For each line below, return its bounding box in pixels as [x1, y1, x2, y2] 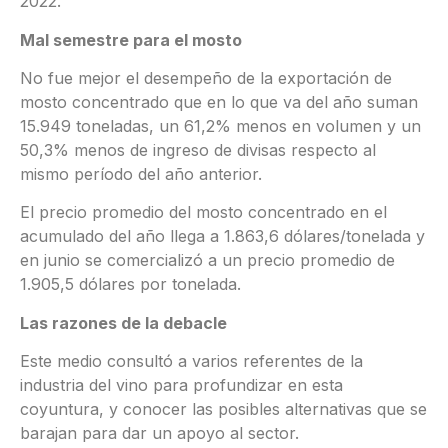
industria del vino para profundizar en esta [20, 375, 343, 396]
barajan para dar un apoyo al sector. [20, 423, 299, 444]
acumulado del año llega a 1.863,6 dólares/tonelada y [20, 226, 425, 247]
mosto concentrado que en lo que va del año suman [20, 91, 418, 112]
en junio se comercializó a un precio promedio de [20, 250, 395, 271]
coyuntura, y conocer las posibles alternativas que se [20, 399, 427, 420]
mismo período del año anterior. [20, 163, 262, 184]
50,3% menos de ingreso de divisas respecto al [20, 139, 376, 160]
